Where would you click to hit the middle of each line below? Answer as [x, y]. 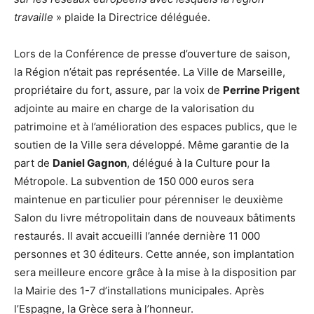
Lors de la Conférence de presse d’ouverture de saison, [152, 54]
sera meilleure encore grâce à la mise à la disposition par [155, 273]
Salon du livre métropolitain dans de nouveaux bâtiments [155, 218]
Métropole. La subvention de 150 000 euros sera [134, 182]
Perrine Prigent [261, 90]
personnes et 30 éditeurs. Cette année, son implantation [154, 254]
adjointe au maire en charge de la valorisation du [134, 109]
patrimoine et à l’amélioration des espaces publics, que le [156, 127]
